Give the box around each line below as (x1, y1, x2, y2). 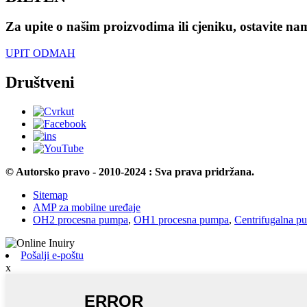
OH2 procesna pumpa (33, 213, 128, 225)
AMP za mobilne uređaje (33, 201, 140, 213)
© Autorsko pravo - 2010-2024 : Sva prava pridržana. (5, 165, 254, 177)
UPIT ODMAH (5, 47, 75, 60)
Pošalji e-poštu (21, 249, 84, 261)
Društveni (5, 73, 75, 92)
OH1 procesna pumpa (134, 213, 229, 225)
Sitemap (33, 188, 68, 201)
